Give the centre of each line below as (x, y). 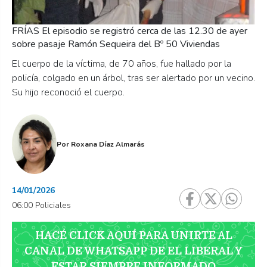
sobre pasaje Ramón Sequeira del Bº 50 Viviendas (116, 44)
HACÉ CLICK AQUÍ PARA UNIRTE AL (133, 236)
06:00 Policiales (41, 206)
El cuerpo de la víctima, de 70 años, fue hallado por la (122, 64)
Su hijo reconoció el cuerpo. (69, 93)
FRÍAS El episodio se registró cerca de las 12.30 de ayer (130, 31)
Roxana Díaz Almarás (108, 145)
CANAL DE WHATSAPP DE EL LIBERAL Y (133, 251)
